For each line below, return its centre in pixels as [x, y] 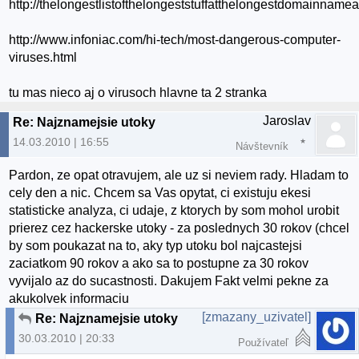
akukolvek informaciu [69, 299]
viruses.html [43, 58]
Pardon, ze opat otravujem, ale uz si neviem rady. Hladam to [179, 175]
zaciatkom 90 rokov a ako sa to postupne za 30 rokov [159, 264]
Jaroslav [287, 121]
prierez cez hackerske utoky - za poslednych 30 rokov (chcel [179, 228]
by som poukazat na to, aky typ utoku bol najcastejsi [156, 246]
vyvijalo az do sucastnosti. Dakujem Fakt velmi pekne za [169, 281]
